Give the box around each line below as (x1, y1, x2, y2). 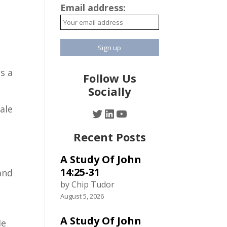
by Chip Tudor (60, 179, 115, 190)
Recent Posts (73, 129, 146, 144)
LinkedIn (103, 104, 151, 122)
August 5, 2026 (60, 192, 104, 201)
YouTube (115, 104, 166, 122)
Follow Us (83, 70, 136, 86)
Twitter (91, 104, 133, 122)
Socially (88, 84, 131, 99)
